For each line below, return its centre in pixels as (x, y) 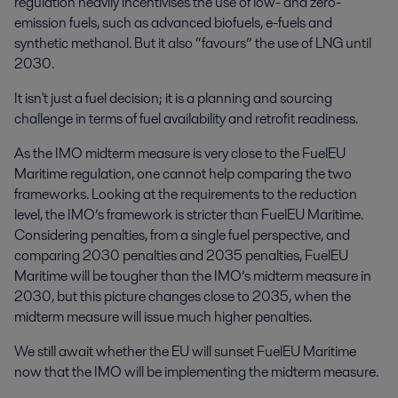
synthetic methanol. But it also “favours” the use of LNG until (193, 43)
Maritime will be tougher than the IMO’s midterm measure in (193, 275)
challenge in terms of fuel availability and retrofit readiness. (186, 118)
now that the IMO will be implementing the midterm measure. (196, 371)
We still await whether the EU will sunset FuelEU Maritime (185, 351)
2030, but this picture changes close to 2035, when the (183, 296)
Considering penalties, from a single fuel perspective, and (182, 235)
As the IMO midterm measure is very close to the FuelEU (180, 153)
